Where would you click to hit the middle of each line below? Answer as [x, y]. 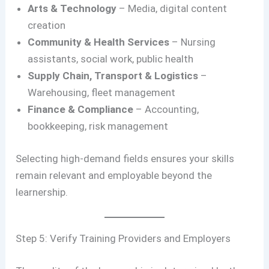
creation [47, 26]
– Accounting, [166, 110]
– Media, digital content [172, 9]
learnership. [42, 192]
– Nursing [193, 42]
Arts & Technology [72, 9]
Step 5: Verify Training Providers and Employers [123, 239]
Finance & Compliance [81, 110]
